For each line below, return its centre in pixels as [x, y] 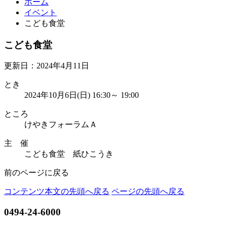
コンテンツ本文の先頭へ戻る [57, 192]
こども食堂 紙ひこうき [69, 154]
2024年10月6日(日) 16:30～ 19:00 [82, 95]
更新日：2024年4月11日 [47, 66]
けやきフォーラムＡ [61, 125]
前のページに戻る [36, 173]
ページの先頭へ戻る [148, 192]
